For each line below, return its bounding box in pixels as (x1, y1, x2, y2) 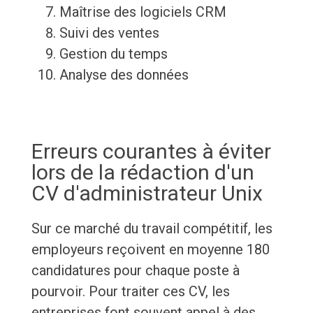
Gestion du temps (59, 45, 168, 63)
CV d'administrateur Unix (31, 181, 263, 206)
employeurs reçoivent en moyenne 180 (31, 241, 270, 259)
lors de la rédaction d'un (31, 160, 254, 185)
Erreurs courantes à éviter (31, 139, 271, 164)
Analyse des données (59, 66, 189, 84)
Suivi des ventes (59, 24, 159, 42)
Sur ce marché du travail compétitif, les (31, 220, 272, 238)
